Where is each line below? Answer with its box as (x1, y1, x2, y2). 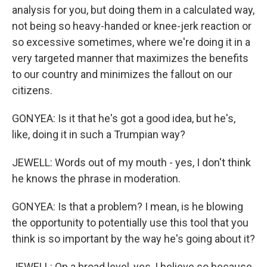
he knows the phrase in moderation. (12, 172, 181, 185)
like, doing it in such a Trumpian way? (12, 128, 185, 141)
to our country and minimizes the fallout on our (12, 68, 232, 80)
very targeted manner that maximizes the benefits (12, 52, 249, 64)
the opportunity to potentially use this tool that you (12, 216, 249, 229)
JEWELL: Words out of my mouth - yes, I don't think (12, 156, 251, 169)
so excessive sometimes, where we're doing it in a (12, 36, 250, 48)
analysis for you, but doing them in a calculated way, (12, 4, 254, 16)
